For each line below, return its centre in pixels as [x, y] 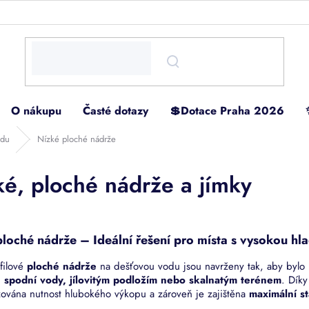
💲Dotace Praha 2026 [227, 110]
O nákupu [36, 110]
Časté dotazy [116, 110]
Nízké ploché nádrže [77, 139]
